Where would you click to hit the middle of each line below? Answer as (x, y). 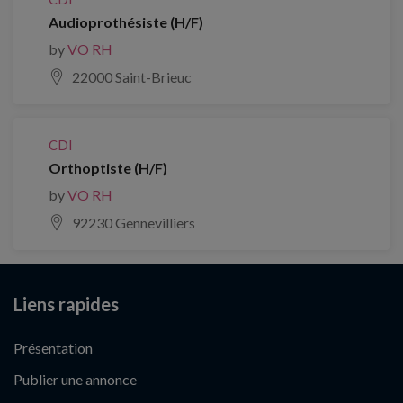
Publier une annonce (75, 379)
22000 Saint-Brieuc (132, 77)
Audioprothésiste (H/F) (126, 22)
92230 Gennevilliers (134, 223)
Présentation (53, 348)
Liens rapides (66, 304)
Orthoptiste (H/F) (108, 168)
